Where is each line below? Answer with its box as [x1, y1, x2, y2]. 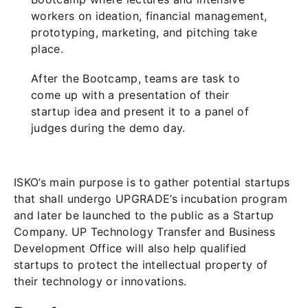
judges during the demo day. [31, 120, 189, 135]
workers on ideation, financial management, [31, 9, 267, 23]
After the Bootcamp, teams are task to [31, 71, 240, 85]
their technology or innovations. [14, 274, 190, 288]
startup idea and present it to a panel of [31, 104, 250, 118]
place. [31, 42, 67, 56]
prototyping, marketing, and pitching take [31, 25, 258, 40]
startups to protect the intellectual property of [14, 257, 268, 272]
